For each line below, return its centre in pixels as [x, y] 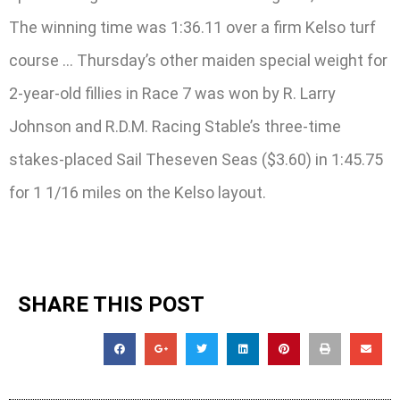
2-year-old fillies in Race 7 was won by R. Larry [172, 93]
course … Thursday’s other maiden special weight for [198, 60]
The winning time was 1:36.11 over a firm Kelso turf [192, 27]
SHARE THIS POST [111, 305]
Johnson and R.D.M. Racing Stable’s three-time [175, 126]
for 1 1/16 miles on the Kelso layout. [137, 192]
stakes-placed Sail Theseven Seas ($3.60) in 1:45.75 [196, 159]
